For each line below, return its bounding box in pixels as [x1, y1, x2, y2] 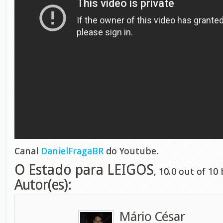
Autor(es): [14, 177, 71, 193]
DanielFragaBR [41, 145, 104, 157]
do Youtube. [104, 145, 159, 157]
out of [176, 166, 208, 177]
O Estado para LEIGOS [14, 162, 154, 178]
